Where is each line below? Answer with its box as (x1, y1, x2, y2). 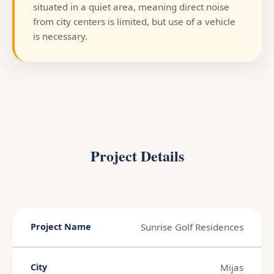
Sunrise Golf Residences (141, 220, 243, 233)
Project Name (31, 221, 91, 233)
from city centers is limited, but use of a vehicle (33, 15, 235, 28)
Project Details (90, 144, 184, 166)
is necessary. (33, 29, 87, 42)
